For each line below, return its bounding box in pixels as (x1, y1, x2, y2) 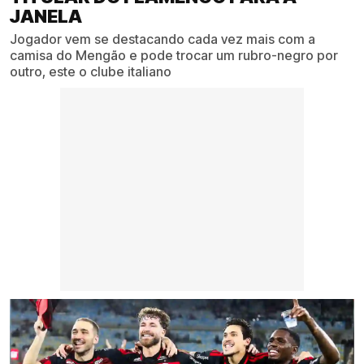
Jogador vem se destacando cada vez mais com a (10, 31, 315, 48)
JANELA (10, 6, 82, 28)
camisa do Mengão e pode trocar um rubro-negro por (10, 47, 338, 64)
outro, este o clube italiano (10, 63, 171, 80)
